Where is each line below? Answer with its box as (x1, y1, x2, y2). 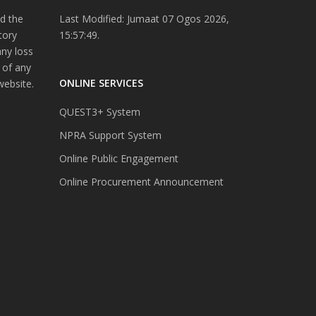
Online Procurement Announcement (59, 174, 224, 188)
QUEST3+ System (59, 104, 140, 119)
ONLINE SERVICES (59, 75, 143, 90)
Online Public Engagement (59, 151, 178, 165)
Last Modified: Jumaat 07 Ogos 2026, (59, 11, 229, 25)
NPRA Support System (59, 128, 162, 142)
